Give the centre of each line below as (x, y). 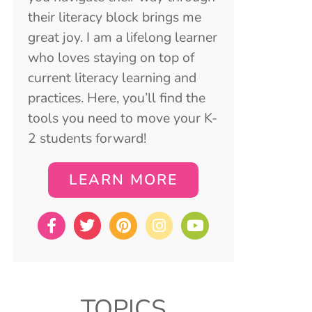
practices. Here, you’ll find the (117, 98)
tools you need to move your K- (123, 118)
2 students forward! (87, 139)
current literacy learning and (112, 78)
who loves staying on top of (111, 58)
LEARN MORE (124, 180)
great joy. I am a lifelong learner (123, 38)
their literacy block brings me (115, 17)
